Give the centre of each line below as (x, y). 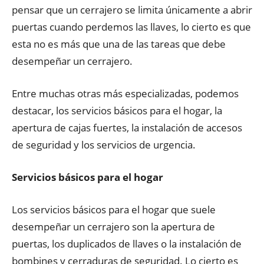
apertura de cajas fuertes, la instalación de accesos (127, 128)
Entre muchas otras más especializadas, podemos (125, 93)
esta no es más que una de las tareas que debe (119, 44)
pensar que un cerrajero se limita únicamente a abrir (132, 10)
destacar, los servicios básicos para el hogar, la (117, 110)
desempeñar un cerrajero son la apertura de (113, 227)
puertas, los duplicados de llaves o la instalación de (127, 244)
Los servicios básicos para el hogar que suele (114, 209)
